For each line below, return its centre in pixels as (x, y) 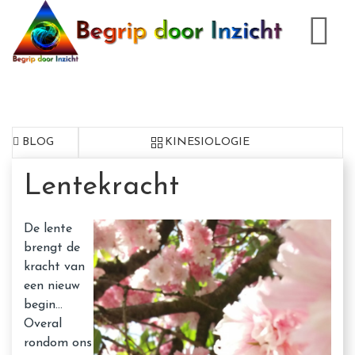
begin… (43, 305)
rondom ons (58, 343)
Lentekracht (101, 187)
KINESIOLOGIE (207, 142)
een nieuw (52, 286)
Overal (43, 324)
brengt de (52, 248)
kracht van (54, 267)
